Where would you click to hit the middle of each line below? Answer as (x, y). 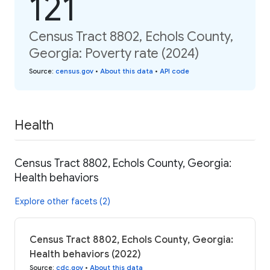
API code (174, 71)
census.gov (74, 71)
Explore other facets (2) (63, 202)
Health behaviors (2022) (85, 255)
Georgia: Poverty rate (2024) (114, 53)
